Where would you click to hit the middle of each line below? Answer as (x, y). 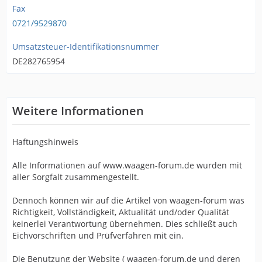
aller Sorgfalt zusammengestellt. (76, 177)
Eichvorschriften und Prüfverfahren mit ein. (98, 235)
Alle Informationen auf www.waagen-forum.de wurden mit (127, 165)
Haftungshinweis (45, 142)
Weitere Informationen (78, 111)
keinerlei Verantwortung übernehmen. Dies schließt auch (125, 224)
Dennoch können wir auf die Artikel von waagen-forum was (128, 200)
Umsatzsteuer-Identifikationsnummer (86, 46)
